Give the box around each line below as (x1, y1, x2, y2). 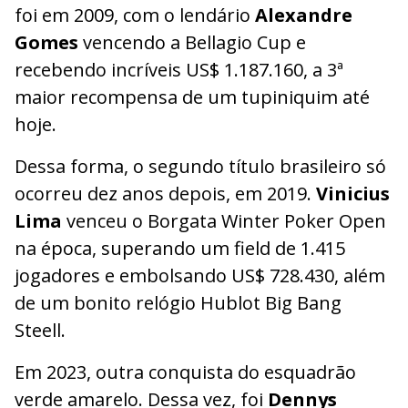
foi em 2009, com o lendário (15, 2, 255, 27)
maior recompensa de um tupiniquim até (15, 84, 370, 109)
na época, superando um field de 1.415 (15, 235, 345, 260)
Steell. (15, 317, 66, 342)
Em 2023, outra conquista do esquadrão (15, 359, 356, 384)
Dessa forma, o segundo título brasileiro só (15, 153, 386, 178)
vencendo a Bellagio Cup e (78, 29, 306, 55)
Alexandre (255, 2, 352, 27)
